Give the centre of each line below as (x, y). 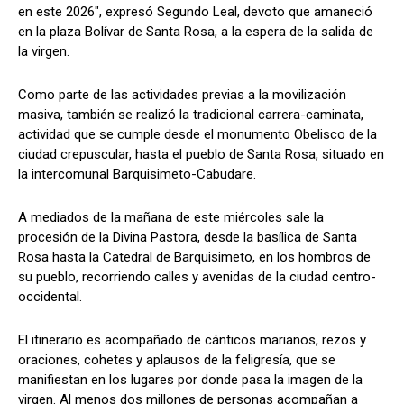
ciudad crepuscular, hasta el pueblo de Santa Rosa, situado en (201, 154)
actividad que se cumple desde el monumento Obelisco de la (197, 134)
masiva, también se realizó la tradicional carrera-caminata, (191, 114)
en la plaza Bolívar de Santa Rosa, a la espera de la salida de (196, 31)
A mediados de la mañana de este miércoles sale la (171, 217)
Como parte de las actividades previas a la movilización (182, 94)
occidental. (50, 296)
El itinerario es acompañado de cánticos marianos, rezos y (192, 340)
